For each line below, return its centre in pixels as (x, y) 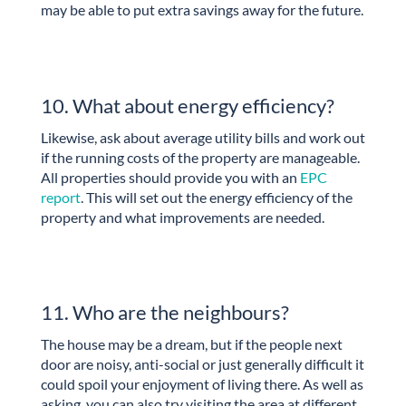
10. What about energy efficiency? (187, 105)
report (60, 197)
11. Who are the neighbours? (164, 313)
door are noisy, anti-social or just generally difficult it (202, 364)
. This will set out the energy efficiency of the (216, 197)
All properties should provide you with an (170, 177)
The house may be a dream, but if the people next (191, 344)
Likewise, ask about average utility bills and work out (203, 137)
